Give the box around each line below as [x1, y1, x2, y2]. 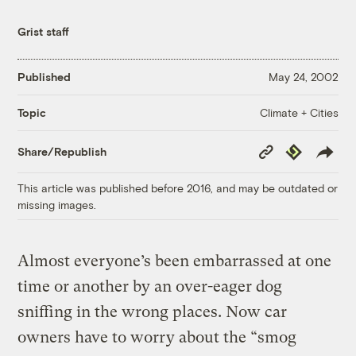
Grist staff [17, 24, 70, 38]
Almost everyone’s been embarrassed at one [17, 251, 332, 270]
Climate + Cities [259, 105, 339, 119]
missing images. [17, 197, 97, 211]
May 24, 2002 [268, 70, 339, 84]
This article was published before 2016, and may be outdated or [17, 180, 339, 195]
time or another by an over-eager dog [17, 277, 283, 296]
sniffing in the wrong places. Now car [17, 302, 288, 321]
